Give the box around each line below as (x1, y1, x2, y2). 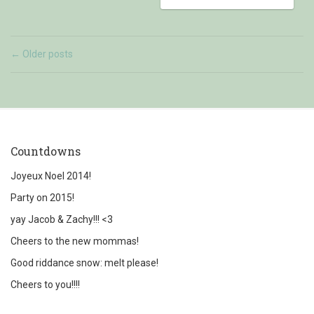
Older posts (20, 48, 73, 60)
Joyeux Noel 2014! (11, 170, 91, 182)
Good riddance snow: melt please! (11, 257, 158, 268)
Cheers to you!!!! (11, 278, 80, 290)
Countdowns (11, 143, 81, 158)
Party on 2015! (11, 191, 74, 203)
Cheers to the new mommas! (11, 235, 139, 247)
